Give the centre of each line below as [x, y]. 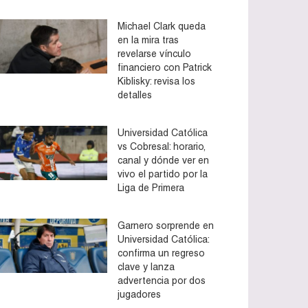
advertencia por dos [162, 280]
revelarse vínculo [154, 53]
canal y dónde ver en [163, 160]
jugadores [139, 294]
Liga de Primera [151, 187]
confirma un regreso [161, 253]
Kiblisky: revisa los [156, 81]
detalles [135, 95]
